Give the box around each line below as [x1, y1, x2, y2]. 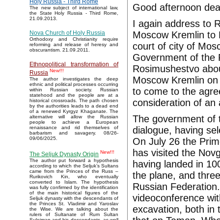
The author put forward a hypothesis [29, 158, 118, 164]
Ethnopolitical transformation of [29, 61, 118, 68]
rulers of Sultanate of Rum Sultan [29, 212, 118, 218]
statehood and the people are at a [29, 92, 118, 98]
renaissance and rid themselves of [29, 125, 118, 131]
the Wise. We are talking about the [29, 206, 118, 212]
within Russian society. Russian [29, 87, 118, 93]
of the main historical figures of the [29, 190, 118, 196]
